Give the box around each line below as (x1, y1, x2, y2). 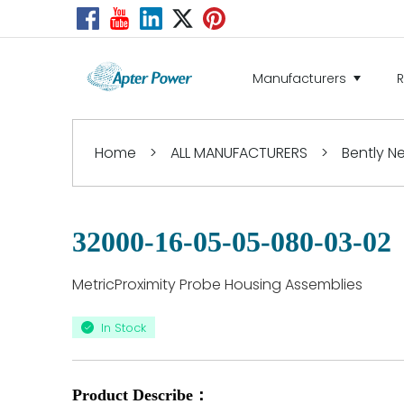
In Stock (101, 318, 146, 336)
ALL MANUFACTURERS (170, 142, 308, 163)
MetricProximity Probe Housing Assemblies (72, 274, 363, 295)
